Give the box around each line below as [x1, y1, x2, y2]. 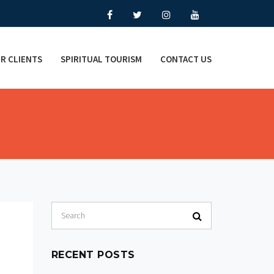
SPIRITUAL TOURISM [61, 53, 142, 65]
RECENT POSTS [51, 249, 135, 261]
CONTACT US [160, 53, 212, 65]
